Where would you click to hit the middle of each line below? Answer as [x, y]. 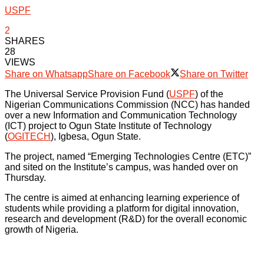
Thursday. [25, 178]
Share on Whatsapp [46, 74]
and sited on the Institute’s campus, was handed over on [121, 167]
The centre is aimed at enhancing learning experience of [122, 198]
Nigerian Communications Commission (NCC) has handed [127, 105]
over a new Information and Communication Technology [121, 115]
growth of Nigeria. [42, 230]
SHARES [25, 41]
